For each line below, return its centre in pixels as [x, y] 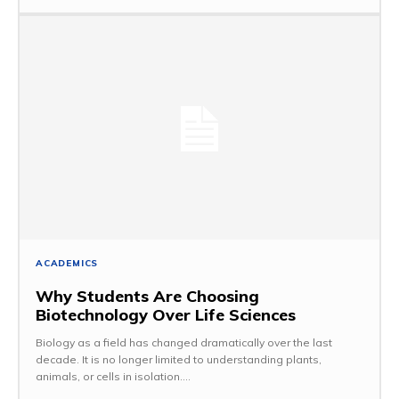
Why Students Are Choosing [147, 296]
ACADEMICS [67, 263]
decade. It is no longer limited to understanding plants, [179, 359]
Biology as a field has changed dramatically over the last [184, 342]
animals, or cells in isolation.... [113, 376]
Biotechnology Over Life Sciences [166, 314]
